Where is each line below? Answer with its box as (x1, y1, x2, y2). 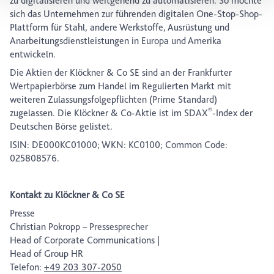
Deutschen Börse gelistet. (10, 120, 113, 133)
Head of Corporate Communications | (10, 234, 160, 246)
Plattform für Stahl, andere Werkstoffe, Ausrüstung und (10, 21, 229, 34)
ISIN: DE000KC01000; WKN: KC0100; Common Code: (10, 139, 228, 151)
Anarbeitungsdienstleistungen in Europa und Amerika (10, 35, 221, 47)
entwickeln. (10, 48, 56, 61)
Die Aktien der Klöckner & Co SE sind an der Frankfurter (10, 67, 232, 79)
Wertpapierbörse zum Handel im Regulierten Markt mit (10, 80, 231, 92)
